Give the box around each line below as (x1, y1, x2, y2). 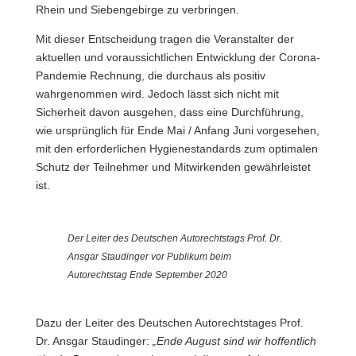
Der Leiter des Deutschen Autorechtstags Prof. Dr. (67, 233, 282, 244)
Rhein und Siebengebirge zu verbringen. (35, 3, 239, 16)
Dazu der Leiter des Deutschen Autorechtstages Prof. (35, 316, 304, 329)
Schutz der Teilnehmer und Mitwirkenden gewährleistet (35, 161, 311, 173)
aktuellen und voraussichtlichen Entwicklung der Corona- (35, 51, 320, 64)
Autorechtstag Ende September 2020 (67, 269, 227, 281)
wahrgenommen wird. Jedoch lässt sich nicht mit (35, 87, 279, 100)
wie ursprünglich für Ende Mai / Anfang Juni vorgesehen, (35, 124, 319, 137)
